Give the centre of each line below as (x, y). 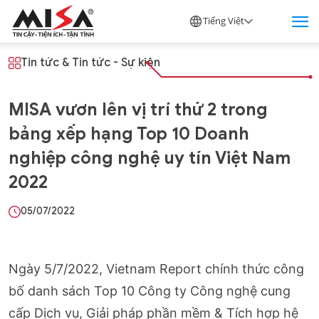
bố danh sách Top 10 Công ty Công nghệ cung (150, 291)
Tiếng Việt (224, 21)
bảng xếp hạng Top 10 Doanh (129, 134)
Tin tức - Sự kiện (116, 63)
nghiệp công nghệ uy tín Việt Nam (150, 158)
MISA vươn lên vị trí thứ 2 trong (138, 109)
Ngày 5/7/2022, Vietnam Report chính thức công (156, 268)
